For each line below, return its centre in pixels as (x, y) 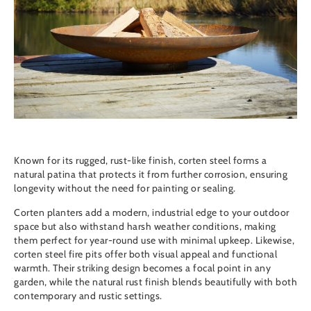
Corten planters (49, 213)
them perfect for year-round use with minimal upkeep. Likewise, (154, 241)
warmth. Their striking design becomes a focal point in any (142, 268)
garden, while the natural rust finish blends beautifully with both (155, 282)
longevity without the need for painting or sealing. (126, 188)
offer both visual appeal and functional (190, 254)
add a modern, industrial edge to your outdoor (186, 213)
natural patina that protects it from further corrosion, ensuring (151, 175)
